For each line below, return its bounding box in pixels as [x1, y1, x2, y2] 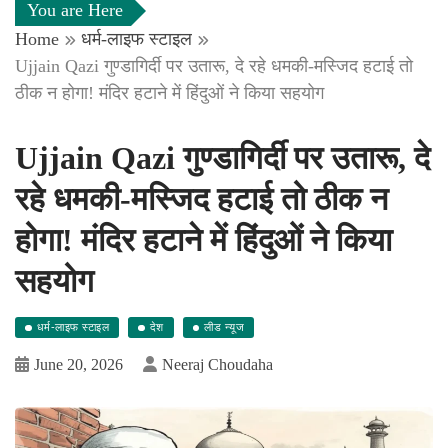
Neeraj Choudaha [162, 356, 273, 374]
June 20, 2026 [34, 356, 123, 374]
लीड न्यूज [204, 321, 245, 334]
